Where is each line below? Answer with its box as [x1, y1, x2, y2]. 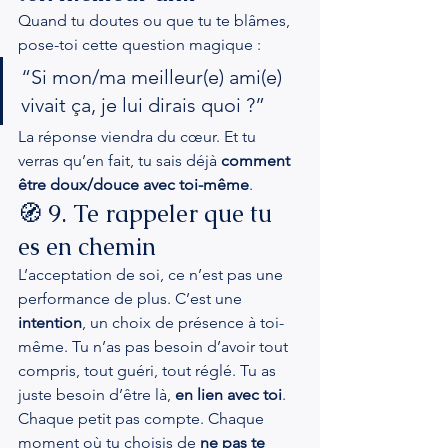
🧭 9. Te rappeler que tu [18, 198, 278, 229]
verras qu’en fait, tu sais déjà [18, 151, 221, 170]
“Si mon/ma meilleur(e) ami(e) [21, 65, 287, 89]
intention [18, 313, 82, 332]
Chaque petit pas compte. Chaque [18, 409, 268, 428]
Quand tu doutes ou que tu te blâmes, [18, 11, 294, 30]
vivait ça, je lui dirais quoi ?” [21, 93, 265, 117]
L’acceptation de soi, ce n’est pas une [18, 265, 287, 284]
